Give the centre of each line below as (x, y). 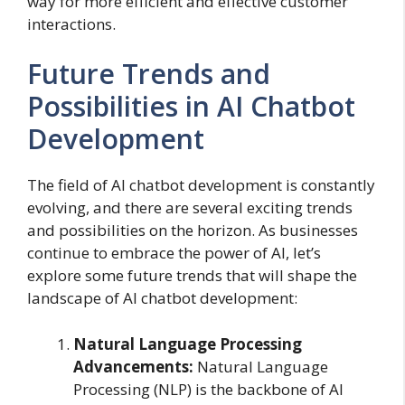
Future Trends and (149, 74)
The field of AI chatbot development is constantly (201, 185)
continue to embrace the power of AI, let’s (174, 253)
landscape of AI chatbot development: (162, 298)
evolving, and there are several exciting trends (190, 208)
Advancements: (133, 366)
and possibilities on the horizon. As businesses (193, 231)
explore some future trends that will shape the (192, 276)
